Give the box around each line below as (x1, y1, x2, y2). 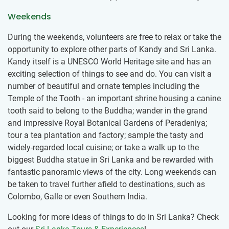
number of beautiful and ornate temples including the (8, 81, 199, 91)
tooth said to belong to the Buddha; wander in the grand (8, 106, 208, 116)
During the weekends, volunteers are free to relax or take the (8, 32, 221, 42)
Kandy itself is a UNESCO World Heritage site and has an (8, 57, 211, 67)
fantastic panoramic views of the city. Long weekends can (8, 167, 216, 177)
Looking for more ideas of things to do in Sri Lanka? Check (8, 212, 219, 222)
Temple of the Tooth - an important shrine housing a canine (8, 94, 221, 104)
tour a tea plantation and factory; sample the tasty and (8, 130, 203, 141)
